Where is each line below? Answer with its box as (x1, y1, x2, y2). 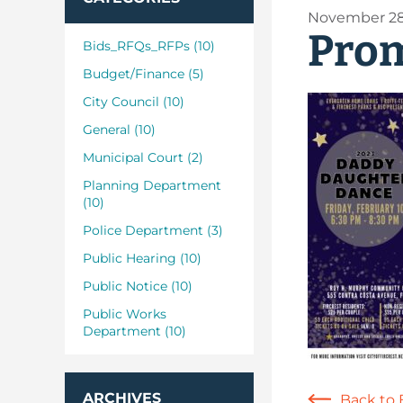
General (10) (83, 121, 156, 138)
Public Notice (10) (83, 278, 193, 294)
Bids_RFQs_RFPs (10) (83, 38, 215, 54)
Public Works (83, 306, 166, 322)
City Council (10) (83, 94, 184, 110)
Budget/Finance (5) (83, 66, 204, 82)
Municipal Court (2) (83, 149, 203, 166)
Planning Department (83, 177, 221, 193)
